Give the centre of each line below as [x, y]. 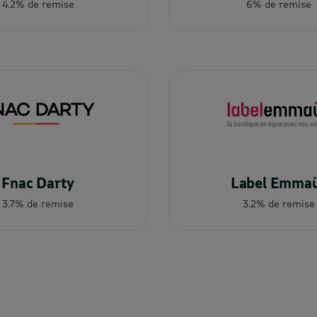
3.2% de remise [279, 204]
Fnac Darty [38, 183]
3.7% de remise [38, 204]
